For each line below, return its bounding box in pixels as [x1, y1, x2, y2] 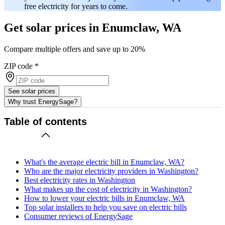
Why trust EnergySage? [8, 97, 77, 105]
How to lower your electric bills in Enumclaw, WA [24, 193, 185, 202]
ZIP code [4, 61, 33, 70]
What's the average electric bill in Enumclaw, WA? [24, 157, 184, 166]
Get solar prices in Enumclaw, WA [4, 21, 181, 34]
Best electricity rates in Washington [24, 175, 135, 184]
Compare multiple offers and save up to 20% [4, 44, 145, 53]
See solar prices [8, 87, 55, 95]
